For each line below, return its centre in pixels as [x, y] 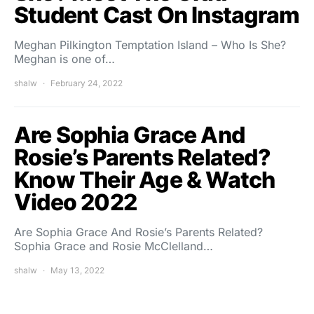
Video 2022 [75, 202]
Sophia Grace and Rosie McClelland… [114, 246]
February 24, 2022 [87, 83]
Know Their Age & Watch [145, 180]
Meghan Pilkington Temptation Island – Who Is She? [150, 45]
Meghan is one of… [64, 59]
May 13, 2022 [77, 270]
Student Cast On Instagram [157, 15]
